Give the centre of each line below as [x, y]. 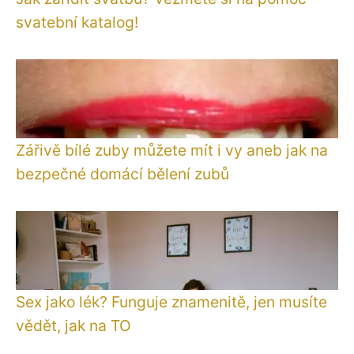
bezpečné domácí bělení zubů [122, 173]
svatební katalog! [77, 22]
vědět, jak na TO [73, 325]
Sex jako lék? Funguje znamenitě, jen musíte [171, 301]
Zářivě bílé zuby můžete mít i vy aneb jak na [172, 150]
